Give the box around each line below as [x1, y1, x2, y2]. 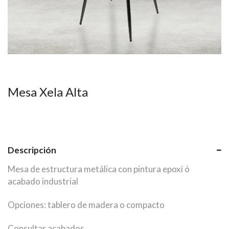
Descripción [8, 145, 56, 156]
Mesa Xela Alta [8, 84, 88, 100]
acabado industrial [8, 176, 78, 187]
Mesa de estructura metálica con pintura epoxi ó [8, 164, 190, 175]
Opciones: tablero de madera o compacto [8, 199, 165, 211]
